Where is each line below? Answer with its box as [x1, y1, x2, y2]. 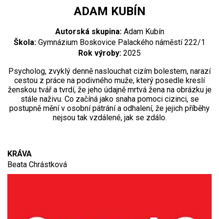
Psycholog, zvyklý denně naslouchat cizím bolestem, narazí [8, 66, 211, 76]
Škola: [14, 37, 36, 47]
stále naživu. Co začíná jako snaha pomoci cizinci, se [20, 94, 199, 104]
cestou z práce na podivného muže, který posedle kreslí [14, 75, 205, 85]
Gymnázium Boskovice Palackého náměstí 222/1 [38, 37, 205, 47]
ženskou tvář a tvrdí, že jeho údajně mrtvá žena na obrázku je [7, 85, 212, 94]
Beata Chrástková [7, 159, 67, 169]
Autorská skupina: [55, 26, 122, 36]
